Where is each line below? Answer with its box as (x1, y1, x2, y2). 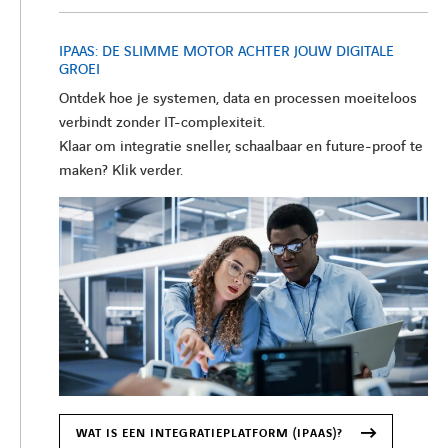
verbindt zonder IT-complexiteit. (59, 113, 265, 134)
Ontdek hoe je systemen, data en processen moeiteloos (59, 89, 417, 110)
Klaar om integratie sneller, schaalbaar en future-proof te (59, 137, 423, 158)
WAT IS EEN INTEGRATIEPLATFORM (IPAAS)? (76, 424, 343, 442)
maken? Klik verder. (59, 161, 183, 182)
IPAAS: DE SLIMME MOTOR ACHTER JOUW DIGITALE (59, 42, 394, 63)
